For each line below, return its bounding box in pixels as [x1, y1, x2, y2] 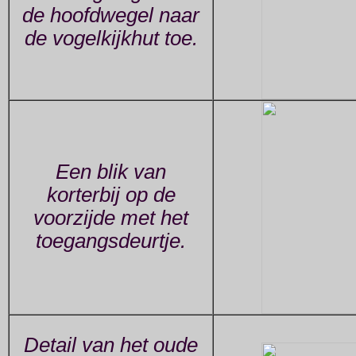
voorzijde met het [33, 207, 188, 230]
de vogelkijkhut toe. [24, 27, 198, 50]
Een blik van [56, 161, 166, 184]
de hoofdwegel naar [22, 4, 199, 27]
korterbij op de [46, 184, 176, 207]
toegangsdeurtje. [36, 230, 186, 253]
